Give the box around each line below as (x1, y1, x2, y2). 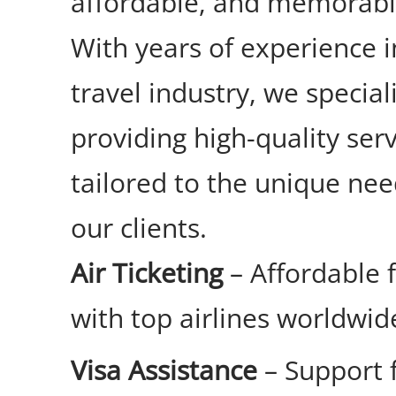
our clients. (71, 209, 207, 247)
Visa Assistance (71, 352, 257, 389)
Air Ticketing (71, 255, 223, 292)
